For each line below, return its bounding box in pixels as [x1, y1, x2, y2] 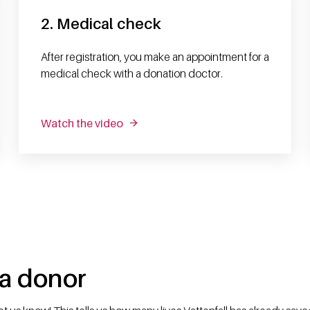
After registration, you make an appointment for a [40, 49, 269, 64]
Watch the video [40, 116, 123, 130]
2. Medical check [40, 14, 161, 33]
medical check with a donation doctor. [40, 66, 223, 80]
